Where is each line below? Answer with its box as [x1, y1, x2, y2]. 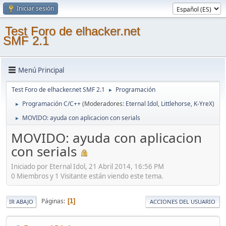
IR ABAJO [9, 197, 33, 205]
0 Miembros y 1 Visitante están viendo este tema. [11, 171, 163, 181]
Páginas [41, 197, 64, 206]
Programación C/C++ [22, 99, 81, 108]
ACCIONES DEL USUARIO [150, 197, 215, 205]
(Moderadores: [82, 99, 126, 108]
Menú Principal [18, 65, 64, 75]
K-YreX [194, 99, 212, 108]
